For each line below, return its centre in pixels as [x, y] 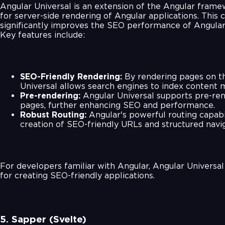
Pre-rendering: [50, 95]
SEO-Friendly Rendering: [71, 76]
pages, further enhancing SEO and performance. [118, 105]
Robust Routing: [53, 115]
